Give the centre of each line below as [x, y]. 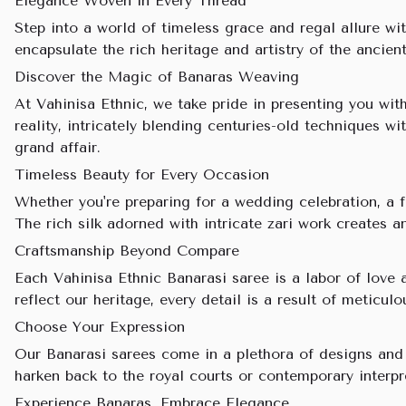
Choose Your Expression [100, 327]
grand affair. [58, 147]
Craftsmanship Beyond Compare [127, 251]
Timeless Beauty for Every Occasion [142, 174]
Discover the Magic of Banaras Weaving [157, 77]
